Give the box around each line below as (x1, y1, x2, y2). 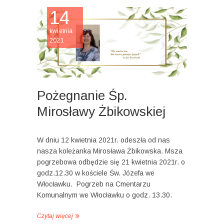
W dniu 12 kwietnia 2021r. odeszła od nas (37, 135, 170, 144)
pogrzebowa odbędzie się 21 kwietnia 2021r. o (37, 157, 185, 166)
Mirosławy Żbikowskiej (37, 103, 165, 119)
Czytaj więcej (37, 212, 73, 219)
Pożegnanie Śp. (37, 87, 127, 103)
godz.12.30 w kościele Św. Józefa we (37, 168, 154, 177)
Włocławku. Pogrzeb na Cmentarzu (37, 179, 150, 188)
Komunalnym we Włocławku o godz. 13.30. (37, 190, 172, 199)
